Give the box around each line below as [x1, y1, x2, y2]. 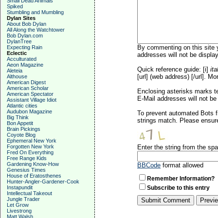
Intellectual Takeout [7, 190, 52, 196]
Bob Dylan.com [7, 33, 43, 38]
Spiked [7, 3, 23, 9]
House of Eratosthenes [7, 173, 61, 179]
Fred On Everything [7, 149, 54, 155]
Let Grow [7, 202, 29, 208]
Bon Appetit [7, 120, 33, 126]
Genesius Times [7, 167, 46, 173]
